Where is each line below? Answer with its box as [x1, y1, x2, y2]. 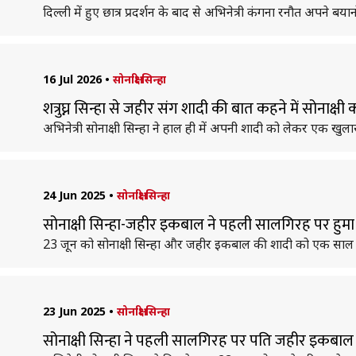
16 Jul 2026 [42, 72, 102, 87]
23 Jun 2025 [42, 304, 106, 319]
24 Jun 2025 [42, 188, 106, 203]
